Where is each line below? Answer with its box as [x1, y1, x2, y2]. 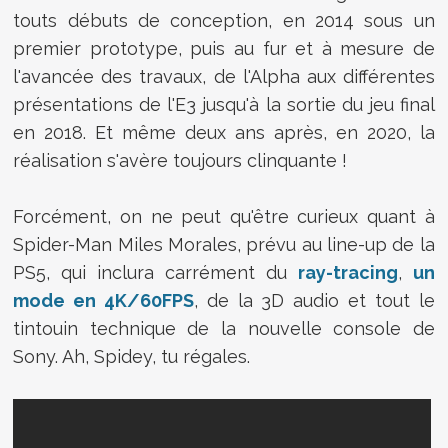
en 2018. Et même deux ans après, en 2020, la [13, 121, 435, 143]
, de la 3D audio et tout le [194, 289, 435, 311]
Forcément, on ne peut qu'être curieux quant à [13, 205, 435, 227]
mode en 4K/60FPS [13, 289, 195, 311]
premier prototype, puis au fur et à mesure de [13, 37, 435, 59]
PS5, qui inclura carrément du [13, 261, 298, 283]
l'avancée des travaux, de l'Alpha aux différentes [13, 65, 435, 87]
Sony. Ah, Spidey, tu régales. [13, 345, 256, 367]
